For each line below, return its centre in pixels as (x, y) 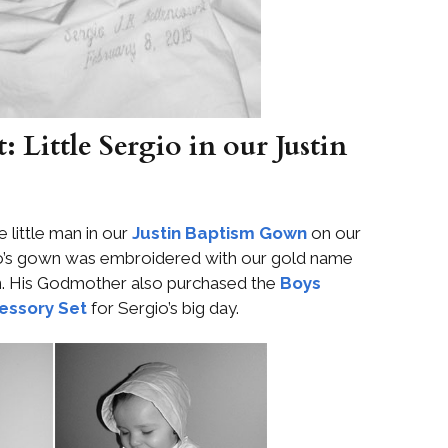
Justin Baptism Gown (219, 233)
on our (334, 233)
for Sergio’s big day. (163, 308)
